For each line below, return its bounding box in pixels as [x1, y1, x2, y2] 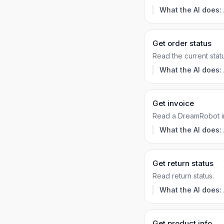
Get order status [152, 38, 211, 48]
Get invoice [152, 98, 194, 108]
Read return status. [152, 171, 214, 180]
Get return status [152, 158, 213, 168]
